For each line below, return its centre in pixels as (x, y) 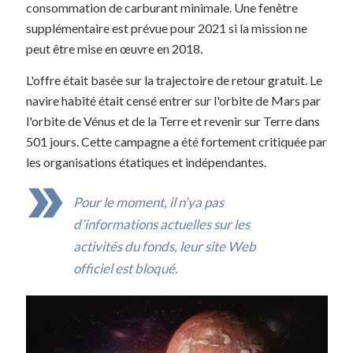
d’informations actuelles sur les (162, 225)
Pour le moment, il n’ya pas (149, 203)
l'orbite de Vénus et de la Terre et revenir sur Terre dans (173, 121)
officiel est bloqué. (126, 269)
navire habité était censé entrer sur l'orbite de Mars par (174, 101)
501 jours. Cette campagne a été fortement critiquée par (177, 142)
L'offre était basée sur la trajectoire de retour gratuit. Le (175, 80)
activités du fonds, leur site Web (165, 247)
